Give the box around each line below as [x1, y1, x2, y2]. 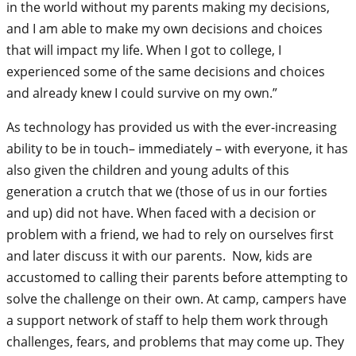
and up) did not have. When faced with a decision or [6, 204, 316, 222]
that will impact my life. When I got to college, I [6, 41, 281, 59]
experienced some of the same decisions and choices [6, 63, 325, 80]
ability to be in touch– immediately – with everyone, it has [6, 140, 348, 157]
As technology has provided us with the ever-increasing [6, 118, 337, 136]
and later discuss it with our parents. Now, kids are [6, 247, 312, 265]
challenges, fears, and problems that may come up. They [6, 333, 344, 350]
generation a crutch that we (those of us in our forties [6, 183, 327, 200]
